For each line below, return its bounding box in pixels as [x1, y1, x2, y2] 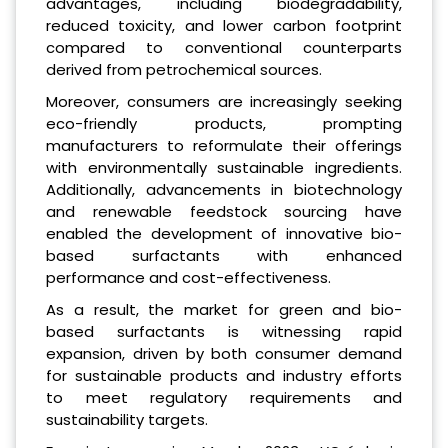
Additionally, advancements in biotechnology [46, 178, 402, 200]
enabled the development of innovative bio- [46, 222, 402, 244]
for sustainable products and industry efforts [46, 364, 402, 386]
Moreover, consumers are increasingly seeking [46, 90, 402, 112]
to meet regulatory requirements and [46, 386, 402, 408]
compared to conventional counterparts [46, 36, 402, 58]
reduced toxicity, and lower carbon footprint [46, 14, 402, 36]
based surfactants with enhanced [46, 244, 402, 266]
